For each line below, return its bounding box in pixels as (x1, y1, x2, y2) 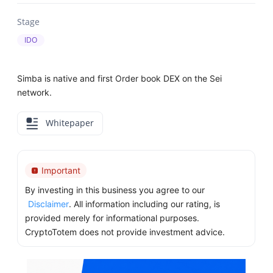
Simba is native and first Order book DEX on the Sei (17, 73, 222, 83)
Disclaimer (28, 199, 69, 210)
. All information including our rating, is (69, 199, 221, 210)
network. (17, 87, 52, 97)
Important (41, 165, 81, 176)
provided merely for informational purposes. (25, 213, 200, 224)
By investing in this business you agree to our (25, 185, 205, 196)
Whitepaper (43, 117, 94, 129)
